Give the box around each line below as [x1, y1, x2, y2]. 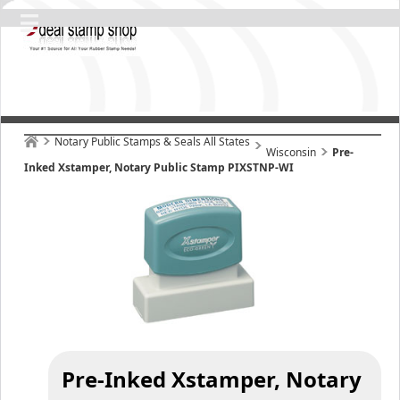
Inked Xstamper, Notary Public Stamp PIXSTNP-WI [24, 160, 294, 175]
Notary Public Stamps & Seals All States [54, 134, 250, 149]
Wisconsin [266, 145, 316, 160]
